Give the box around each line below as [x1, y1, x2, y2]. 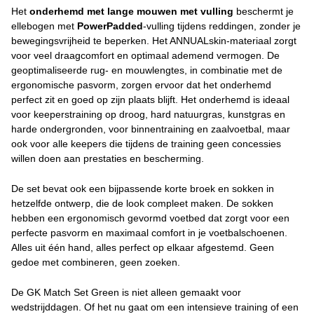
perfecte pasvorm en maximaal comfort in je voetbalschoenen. [11, 226, 287, 238]
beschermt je [236, 5, 294, 17]
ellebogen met [11, 20, 77, 32]
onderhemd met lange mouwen [29, 5, 177, 17]
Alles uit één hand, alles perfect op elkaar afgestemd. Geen [11, 241, 274, 253]
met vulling [180, 5, 233, 17]
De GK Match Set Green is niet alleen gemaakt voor [11, 286, 241, 298]
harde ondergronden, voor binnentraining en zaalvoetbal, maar [11, 123, 290, 135]
